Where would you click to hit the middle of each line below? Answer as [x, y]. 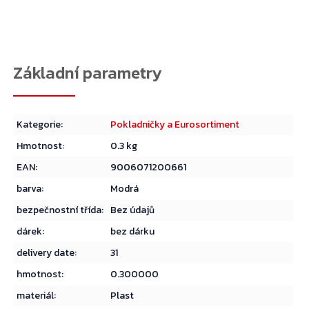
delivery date [46, 253]
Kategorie [39, 125]
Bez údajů [133, 210]
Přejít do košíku [60, 40]
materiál [36, 296]
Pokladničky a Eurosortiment [175, 125]
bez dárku [133, 232]
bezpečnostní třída [59, 210]
